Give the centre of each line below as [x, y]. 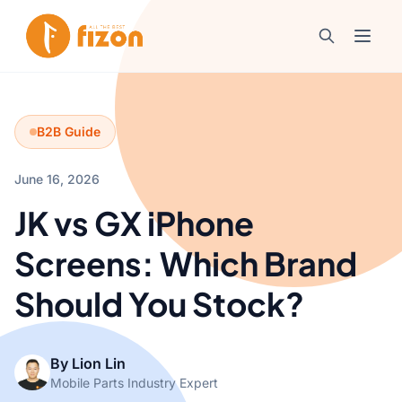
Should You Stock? [159, 304]
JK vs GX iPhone [134, 223]
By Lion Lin [88, 363]
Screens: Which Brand [186, 263]
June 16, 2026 [57, 179]
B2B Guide [69, 131]
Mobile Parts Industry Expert [134, 383]
